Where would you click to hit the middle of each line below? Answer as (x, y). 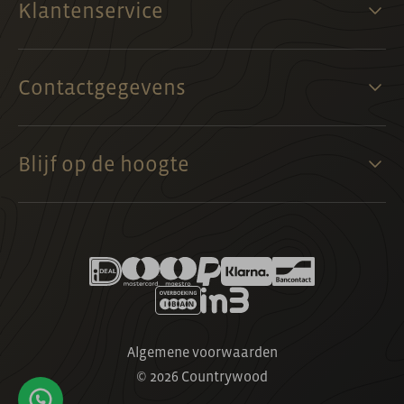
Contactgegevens (102, 87)
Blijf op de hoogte (104, 164)
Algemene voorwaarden (202, 352)
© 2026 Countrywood (202, 376)
